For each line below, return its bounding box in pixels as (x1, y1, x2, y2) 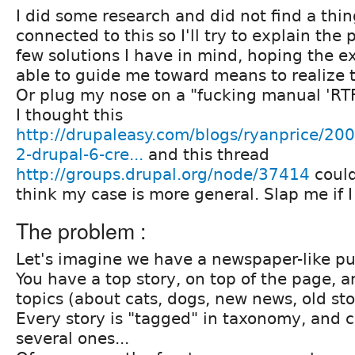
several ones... (16, 328, 129, 348)
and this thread (143, 144, 269, 164)
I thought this (16, 105, 123, 124)
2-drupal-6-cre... (16, 144, 143, 164)
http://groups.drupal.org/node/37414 (16, 164, 310, 184)
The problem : (16, 214, 146, 246)
